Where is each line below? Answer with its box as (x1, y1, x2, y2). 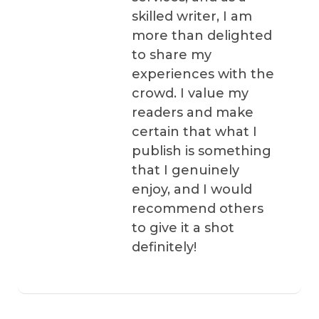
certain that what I (132, 123, 257, 140)
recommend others (132, 200, 263, 216)
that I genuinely (132, 162, 239, 178)
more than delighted (132, 27, 272, 43)
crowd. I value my (132, 85, 249, 101)
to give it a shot (132, 219, 234, 236)
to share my (132, 46, 211, 63)
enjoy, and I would (132, 181, 252, 197)
